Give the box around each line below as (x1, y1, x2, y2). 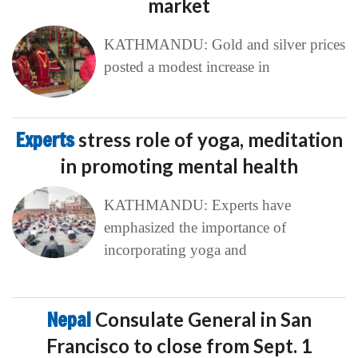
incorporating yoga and (103, 241, 247, 258)
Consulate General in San (94, 307, 312, 331)
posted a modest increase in (103, 58, 270, 75)
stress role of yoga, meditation (78, 127, 343, 151)
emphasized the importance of (103, 218, 286, 236)
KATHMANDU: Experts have (103, 196, 291, 213)
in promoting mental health (60, 153, 298, 177)
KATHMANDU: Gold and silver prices (103, 35, 345, 53)
